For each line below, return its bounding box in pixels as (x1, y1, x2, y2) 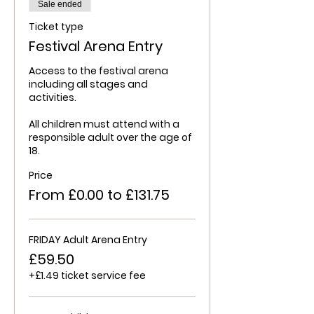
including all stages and (29, 77, 148, 91)
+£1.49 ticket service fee (29, 268, 146, 282)
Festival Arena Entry (29, 36, 163, 56)
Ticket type (29, 20, 83, 34)
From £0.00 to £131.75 (29, 185, 170, 205)
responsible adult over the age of (29, 130, 192, 144)
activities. (29, 90, 76, 104)
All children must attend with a (29, 117, 179, 131)
